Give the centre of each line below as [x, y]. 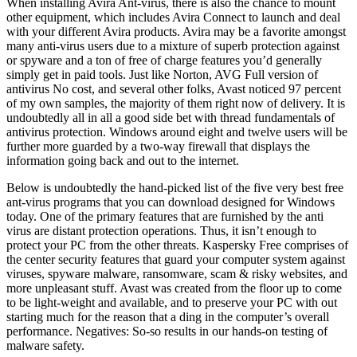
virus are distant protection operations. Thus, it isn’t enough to [161, 230]
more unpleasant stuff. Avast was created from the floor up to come [174, 288]
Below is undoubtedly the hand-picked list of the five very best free [175, 187]
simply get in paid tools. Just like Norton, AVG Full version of [162, 74]
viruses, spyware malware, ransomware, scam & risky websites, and [177, 273]
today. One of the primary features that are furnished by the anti [165, 216]
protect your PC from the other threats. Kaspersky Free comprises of [177, 245]
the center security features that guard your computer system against [176, 259]
